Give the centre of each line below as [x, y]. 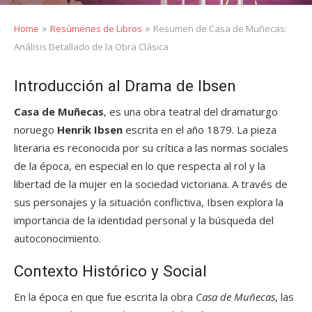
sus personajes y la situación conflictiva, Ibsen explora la [149, 202]
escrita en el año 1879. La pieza [200, 130]
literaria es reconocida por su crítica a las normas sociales [151, 148]
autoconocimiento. [57, 238]
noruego [36, 130]
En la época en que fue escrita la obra [105, 297]
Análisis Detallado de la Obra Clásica [91, 47]
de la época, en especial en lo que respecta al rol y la [140, 166]
